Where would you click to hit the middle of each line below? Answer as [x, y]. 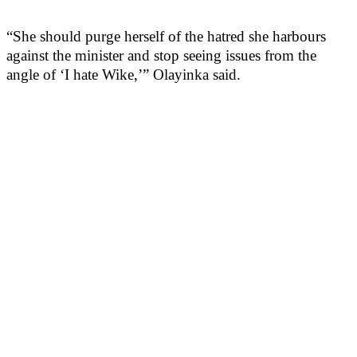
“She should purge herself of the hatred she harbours [166, 37]
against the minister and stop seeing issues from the [161, 56]
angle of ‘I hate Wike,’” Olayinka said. [124, 75]
